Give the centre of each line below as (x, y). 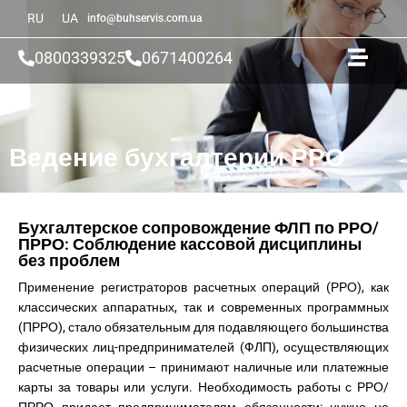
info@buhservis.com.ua (144, 18)
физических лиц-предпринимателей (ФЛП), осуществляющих (203, 347)
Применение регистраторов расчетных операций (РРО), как (203, 287)
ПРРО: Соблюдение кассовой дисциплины (190, 244)
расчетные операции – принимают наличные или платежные (203, 367)
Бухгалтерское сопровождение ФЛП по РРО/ (199, 228)
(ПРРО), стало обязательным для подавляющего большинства (203, 327)
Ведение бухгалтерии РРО (177, 158)
